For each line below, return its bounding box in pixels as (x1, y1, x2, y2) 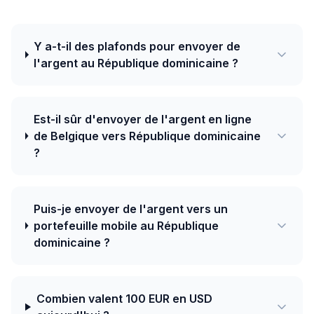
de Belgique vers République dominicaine (33, 129, 261, 143)
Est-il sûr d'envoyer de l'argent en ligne (33, 112, 252, 126)
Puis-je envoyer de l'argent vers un (33, 202, 228, 216)
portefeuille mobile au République (33, 219, 219, 233)
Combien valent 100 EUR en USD (36, 292, 212, 306)
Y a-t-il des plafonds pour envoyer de (34, 39, 241, 53)
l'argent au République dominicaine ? (34, 56, 239, 70)
